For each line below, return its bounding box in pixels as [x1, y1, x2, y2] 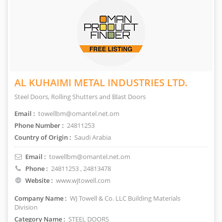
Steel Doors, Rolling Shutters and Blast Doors [14, 92, 146, 101]
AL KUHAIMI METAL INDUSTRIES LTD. [14, 76, 188, 89]
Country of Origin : [14, 133, 71, 142]
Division [14, 203, 38, 212]
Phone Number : [14, 121, 64, 130]
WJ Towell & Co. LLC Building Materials [68, 194, 180, 203]
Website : [25, 176, 53, 185]
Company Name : [14, 194, 67, 203]
